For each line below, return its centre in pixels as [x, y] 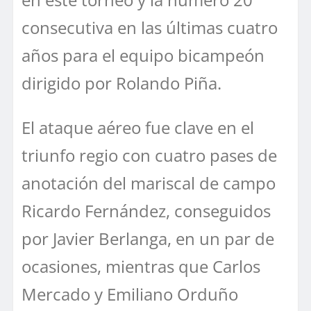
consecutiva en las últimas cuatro [150, 27]
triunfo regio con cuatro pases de [149, 155]
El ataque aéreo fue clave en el [138, 127]
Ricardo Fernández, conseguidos [146, 210]
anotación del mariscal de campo [149, 183]
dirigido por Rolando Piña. [121, 83]
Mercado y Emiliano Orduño [130, 294]
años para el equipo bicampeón [143, 55]
